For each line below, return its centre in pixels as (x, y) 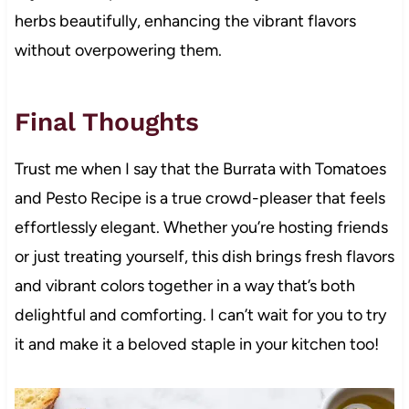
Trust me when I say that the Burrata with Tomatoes (200, 168)
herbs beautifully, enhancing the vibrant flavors (185, 21)
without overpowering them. (118, 50)
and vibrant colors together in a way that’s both (184, 285)
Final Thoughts (106, 121)
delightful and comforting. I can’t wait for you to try (200, 315)
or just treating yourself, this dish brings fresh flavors (204, 256)
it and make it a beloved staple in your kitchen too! (196, 344)
